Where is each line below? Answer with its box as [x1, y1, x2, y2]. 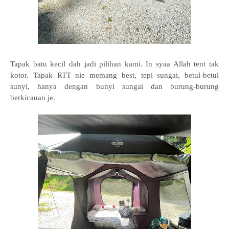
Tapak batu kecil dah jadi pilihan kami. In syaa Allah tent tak [10, 60, 219, 68]
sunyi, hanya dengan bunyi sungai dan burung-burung [10, 82, 219, 90]
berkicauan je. [10, 94, 55, 102]
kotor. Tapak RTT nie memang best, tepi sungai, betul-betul [10, 71, 219, 79]
